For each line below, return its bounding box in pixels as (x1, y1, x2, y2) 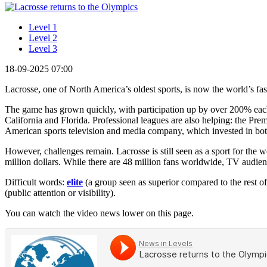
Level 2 (29, 32, 57, 43)
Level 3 (29, 43, 57, 54)
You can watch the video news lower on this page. (5, 207, 194, 218)
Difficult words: (5, 176, 67, 187)
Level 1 (29, 21, 57, 32)
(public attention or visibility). (5, 187, 116, 198)
